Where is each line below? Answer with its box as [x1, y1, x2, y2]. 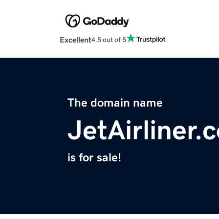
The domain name [67, 97, 163, 109]
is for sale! [67, 152, 121, 164]
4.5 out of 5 [91, 36, 126, 43]
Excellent [60, 36, 91, 44]
